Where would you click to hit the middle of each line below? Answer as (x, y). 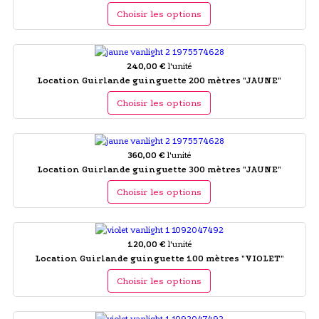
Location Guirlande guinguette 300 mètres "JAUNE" (159, 169)
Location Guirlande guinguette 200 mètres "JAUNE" (159, 80)
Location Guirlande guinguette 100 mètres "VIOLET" (159, 258)
